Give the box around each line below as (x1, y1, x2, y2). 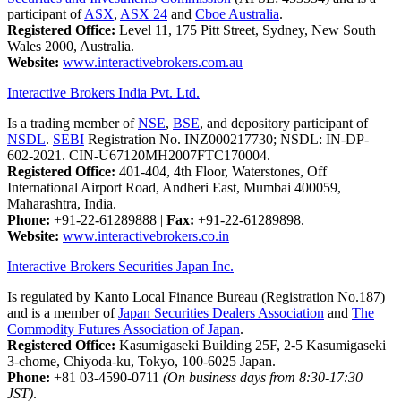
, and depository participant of (200, 115, 368, 132)
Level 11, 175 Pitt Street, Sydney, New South (115, 22, 376, 38)
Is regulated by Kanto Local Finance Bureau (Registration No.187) (7, 289, 385, 305)
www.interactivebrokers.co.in (63, 228, 229, 244)
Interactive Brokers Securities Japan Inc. (7, 259, 234, 275)
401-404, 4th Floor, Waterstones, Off (115, 164, 327, 180)
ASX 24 (120, 6, 167, 22)
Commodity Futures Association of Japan (7, 321, 240, 337)
